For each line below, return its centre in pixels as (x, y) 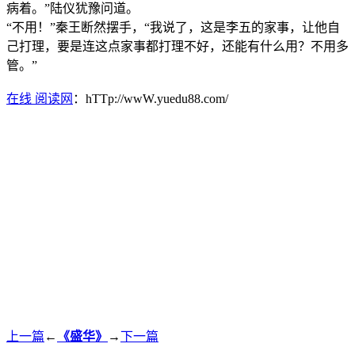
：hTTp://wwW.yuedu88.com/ (151, 98)
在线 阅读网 (40, 98)
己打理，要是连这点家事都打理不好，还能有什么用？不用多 (177, 46)
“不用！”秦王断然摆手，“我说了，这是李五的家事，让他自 (173, 27)
